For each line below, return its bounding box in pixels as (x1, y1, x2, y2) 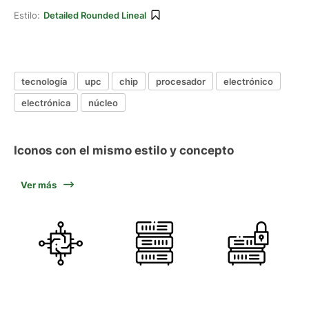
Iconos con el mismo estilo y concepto (14, 143, 234, 157)
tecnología (21, 75, 67, 87)
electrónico (223, 75, 273, 87)
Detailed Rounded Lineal (43, 10, 146, 21)
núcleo (88, 97, 118, 108)
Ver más (21, 179, 57, 190)
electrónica (21, 97, 70, 108)
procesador (156, 75, 206, 87)
